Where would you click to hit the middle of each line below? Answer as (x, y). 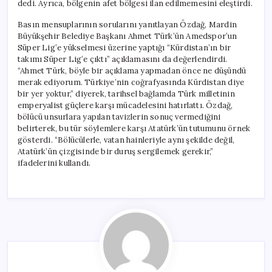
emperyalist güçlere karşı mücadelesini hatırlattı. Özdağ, (125, 105)
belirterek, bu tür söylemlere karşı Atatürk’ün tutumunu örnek (134, 128)
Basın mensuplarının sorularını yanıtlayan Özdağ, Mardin (127, 24)
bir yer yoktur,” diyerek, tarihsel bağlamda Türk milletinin (126, 93)
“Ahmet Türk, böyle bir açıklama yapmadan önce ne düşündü (132, 70)
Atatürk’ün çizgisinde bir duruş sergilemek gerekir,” (116, 151)
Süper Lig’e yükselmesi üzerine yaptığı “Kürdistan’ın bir (124, 47)
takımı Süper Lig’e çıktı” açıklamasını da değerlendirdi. (123, 59)
